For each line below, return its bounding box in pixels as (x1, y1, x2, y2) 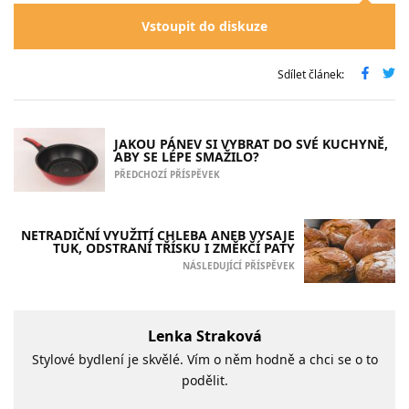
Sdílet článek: (278, 66, 344, 82)
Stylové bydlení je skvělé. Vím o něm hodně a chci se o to (31, 351, 378, 369)
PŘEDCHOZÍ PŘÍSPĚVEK (114, 167, 220, 181)
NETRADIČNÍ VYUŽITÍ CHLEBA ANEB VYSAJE (21, 225, 295, 244)
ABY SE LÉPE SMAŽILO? (114, 147, 259, 165)
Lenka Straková (147, 326, 262, 347)
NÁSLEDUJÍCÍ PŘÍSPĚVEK (183, 258, 295, 272)
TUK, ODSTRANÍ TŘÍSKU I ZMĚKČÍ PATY (53, 238, 295, 257)
